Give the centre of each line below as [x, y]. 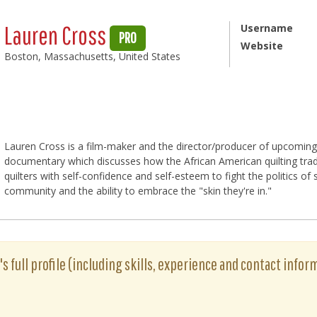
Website [261, 46]
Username [266, 28]
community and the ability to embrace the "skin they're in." [138, 191]
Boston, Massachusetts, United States [93, 56]
